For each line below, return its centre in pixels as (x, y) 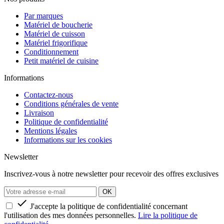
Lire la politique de (168, 215)
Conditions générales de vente (71, 103)
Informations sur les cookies (68, 139)
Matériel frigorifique (56, 42)
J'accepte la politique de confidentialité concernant (109, 206)
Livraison (39, 112)
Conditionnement (51, 51)
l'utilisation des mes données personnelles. (71, 215)
